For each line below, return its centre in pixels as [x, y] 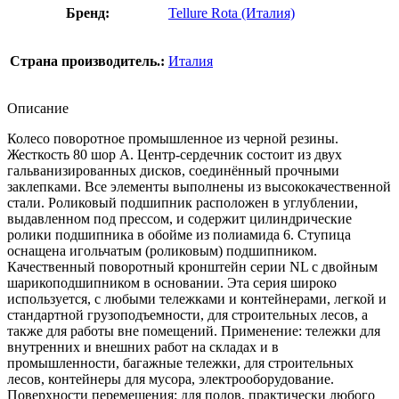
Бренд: [87, 12]
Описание [38, 108]
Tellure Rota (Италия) [232, 12]
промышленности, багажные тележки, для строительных [180, 362]
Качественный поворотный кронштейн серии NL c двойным [192, 266]
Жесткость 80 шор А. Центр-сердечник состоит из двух [175, 154]
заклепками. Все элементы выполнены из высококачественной [199, 186]
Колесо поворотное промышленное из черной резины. [173, 138]
